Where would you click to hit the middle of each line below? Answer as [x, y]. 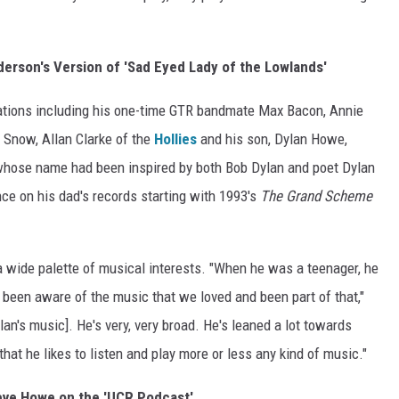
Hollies [175, 138]
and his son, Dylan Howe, [272, 138]
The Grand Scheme [316, 195]
